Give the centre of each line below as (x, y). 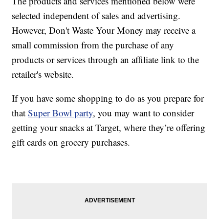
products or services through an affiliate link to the (106, 60)
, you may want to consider (144, 113)
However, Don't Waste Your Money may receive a (104, 30)
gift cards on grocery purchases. (71, 142)
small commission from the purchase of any (93, 45)
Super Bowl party (61, 113)
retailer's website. (43, 74)
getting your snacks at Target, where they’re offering (109, 128)
